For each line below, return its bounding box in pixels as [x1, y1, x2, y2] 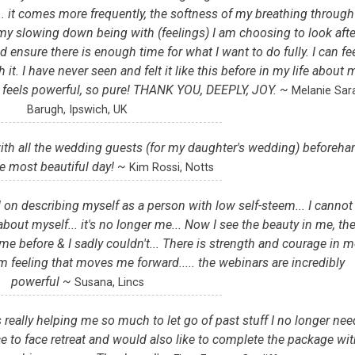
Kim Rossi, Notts [129, 161, 215, 175]
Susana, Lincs [74, 276, 144, 290]
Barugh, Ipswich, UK [27, 103, 128, 117]
